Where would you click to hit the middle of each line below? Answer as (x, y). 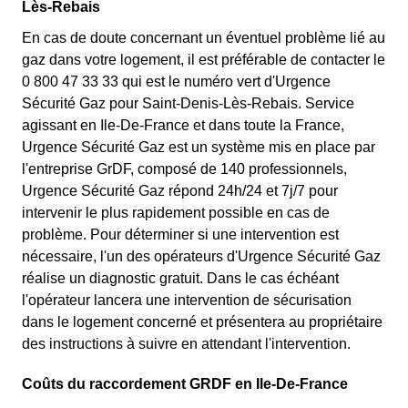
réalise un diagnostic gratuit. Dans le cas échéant (180, 278)
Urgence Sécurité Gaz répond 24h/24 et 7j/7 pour (180, 191)
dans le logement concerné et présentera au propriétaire (202, 322)
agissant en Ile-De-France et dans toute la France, (183, 125)
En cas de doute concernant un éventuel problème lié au (204, 38)
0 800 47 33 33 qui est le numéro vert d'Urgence (176, 82)
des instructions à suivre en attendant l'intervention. (186, 344)
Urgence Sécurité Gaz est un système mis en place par (199, 147)
